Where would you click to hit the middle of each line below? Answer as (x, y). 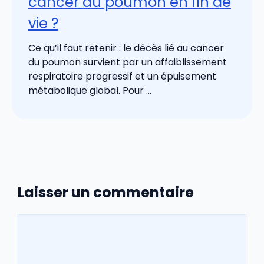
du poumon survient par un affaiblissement (128, 62)
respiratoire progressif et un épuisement (122, 76)
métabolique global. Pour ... (90, 90)
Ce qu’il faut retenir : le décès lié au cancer (126, 48)
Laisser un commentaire (106, 193)
